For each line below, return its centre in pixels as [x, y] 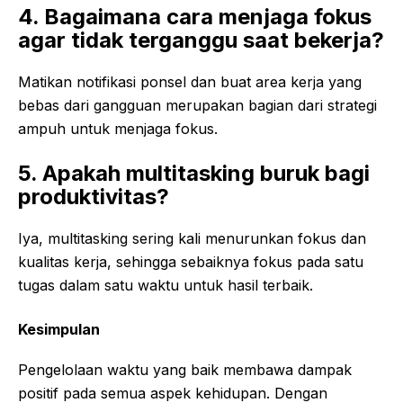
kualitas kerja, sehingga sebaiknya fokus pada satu [191, 262]
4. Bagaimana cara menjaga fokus [195, 17]
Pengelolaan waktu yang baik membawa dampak [185, 370]
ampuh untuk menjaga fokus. [118, 129]
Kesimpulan [59, 330]
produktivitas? [94, 197]
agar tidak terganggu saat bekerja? [201, 40]
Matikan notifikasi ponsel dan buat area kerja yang [190, 82]
